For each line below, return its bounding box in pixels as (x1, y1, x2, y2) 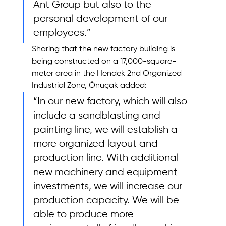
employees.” (33, 27, 91, 38)
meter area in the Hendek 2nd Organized (31, 69, 184, 78)
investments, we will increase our (33, 181, 185, 192)
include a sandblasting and (33, 110, 163, 121)
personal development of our (33, 13, 170, 24)
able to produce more (33, 209, 136, 220)
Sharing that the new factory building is (31, 45, 177, 53)
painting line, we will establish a (33, 124, 180, 135)
